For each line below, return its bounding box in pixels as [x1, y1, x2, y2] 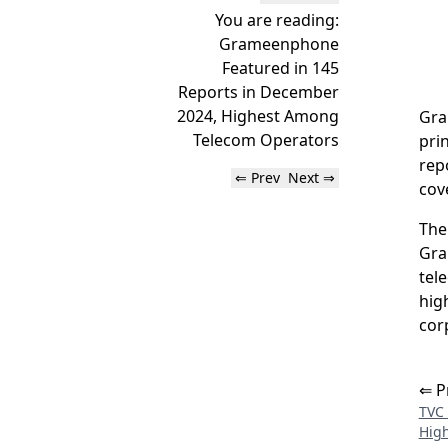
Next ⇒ [287, 168, 335, 187]
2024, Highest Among [176, 105, 339, 127]
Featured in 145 [221, 57, 339, 79]
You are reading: [214, 9, 339, 31]
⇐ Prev [234, 168, 280, 187]
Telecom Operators [192, 129, 339, 151]
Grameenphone [218, 33, 339, 55]
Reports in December [177, 81, 339, 103]
